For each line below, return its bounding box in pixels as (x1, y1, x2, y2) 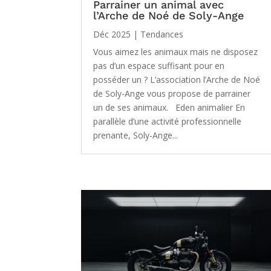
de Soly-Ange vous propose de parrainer (93, 87, 251, 99)
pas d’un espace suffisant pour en (93, 59, 225, 71)
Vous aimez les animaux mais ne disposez (93, 45, 258, 57)
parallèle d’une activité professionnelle (93, 115, 242, 127)
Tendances (140, 28, 184, 40)
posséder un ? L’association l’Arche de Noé (93, 73, 261, 85)
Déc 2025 (93, 28, 131, 40)
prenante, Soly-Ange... (93, 129, 178, 141)
